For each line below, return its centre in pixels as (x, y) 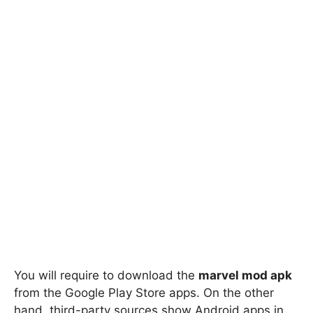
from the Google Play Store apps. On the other (144, 292)
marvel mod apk (245, 275)
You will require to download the (106, 275)
